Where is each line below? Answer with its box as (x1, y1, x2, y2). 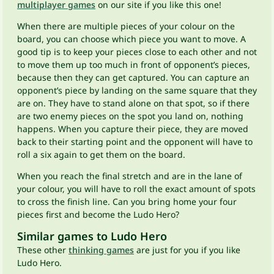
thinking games (68, 244, 134, 256)
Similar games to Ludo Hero (17, 229, 167, 243)
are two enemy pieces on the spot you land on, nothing (17, 110, 243, 122)
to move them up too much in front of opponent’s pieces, (17, 59, 250, 70)
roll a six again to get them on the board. (17, 149, 185, 160)
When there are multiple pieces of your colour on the (17, 20, 235, 32)
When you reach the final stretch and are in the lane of (17, 170, 242, 182)
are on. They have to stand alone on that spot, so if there (17, 97, 250, 109)
